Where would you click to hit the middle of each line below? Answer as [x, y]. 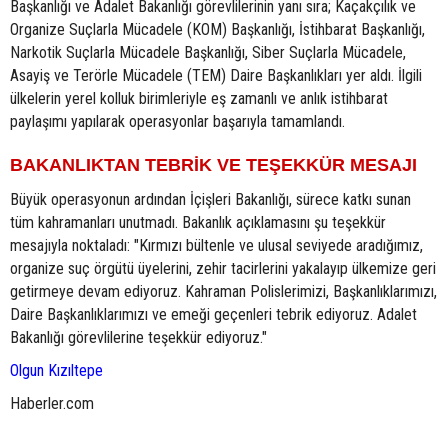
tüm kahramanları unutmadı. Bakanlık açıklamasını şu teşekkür [198, 223]
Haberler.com [52, 404]
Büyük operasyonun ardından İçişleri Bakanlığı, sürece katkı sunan [210, 200]
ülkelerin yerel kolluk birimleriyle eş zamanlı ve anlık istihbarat [199, 99]
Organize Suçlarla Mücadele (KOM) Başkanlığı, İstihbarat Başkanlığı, [217, 30]
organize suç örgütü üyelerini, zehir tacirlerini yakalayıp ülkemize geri [223, 269]
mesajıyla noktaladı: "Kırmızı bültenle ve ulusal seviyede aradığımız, [216, 246]
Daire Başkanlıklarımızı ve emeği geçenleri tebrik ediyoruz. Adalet [213, 315]
